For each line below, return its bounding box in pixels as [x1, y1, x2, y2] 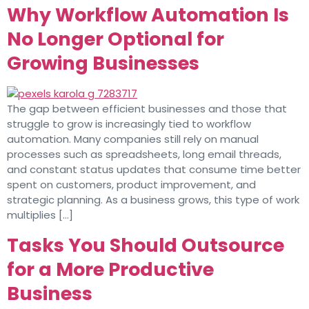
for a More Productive [7, 256, 214, 282]
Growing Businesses [7, 50, 199, 77]
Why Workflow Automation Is [7, 2, 289, 28]
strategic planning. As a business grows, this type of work [7, 192, 299, 208]
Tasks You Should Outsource [7, 232, 284, 258]
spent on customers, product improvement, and [7, 177, 256, 192]
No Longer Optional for [7, 26, 224, 52]
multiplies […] [7, 208, 73, 223]
